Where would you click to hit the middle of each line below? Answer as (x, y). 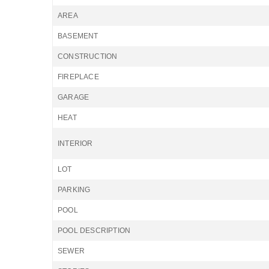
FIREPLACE (78, 77)
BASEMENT (78, 36)
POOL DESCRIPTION (94, 231)
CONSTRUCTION (88, 56)
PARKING (74, 190)
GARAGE (74, 97)
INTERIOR (75, 144)
